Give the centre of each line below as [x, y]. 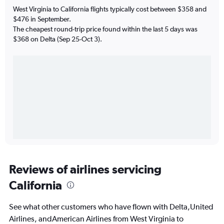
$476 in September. [42, 19]
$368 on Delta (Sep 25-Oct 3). [57, 39]
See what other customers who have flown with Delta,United [111, 206]
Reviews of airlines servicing [85, 169]
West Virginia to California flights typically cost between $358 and [110, 9]
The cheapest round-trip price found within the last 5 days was [105, 29]
